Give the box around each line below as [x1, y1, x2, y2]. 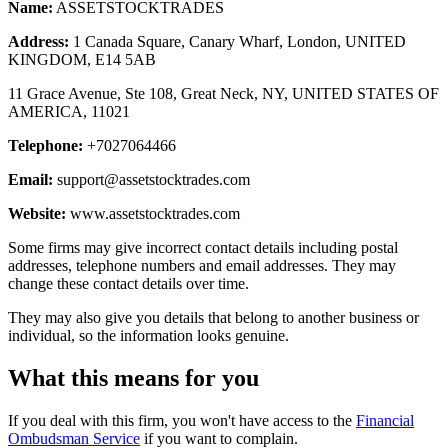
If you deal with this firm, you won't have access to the [8, 411, 356, 429]
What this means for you [8, 364, 259, 391]
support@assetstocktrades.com [57, 170, 250, 188]
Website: [8, 204, 66, 222]
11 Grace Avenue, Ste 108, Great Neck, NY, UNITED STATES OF [8, 84, 439, 102]
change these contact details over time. [8, 274, 249, 292]
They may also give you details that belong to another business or [8, 308, 419, 326]
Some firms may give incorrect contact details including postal [8, 238, 398, 256]
